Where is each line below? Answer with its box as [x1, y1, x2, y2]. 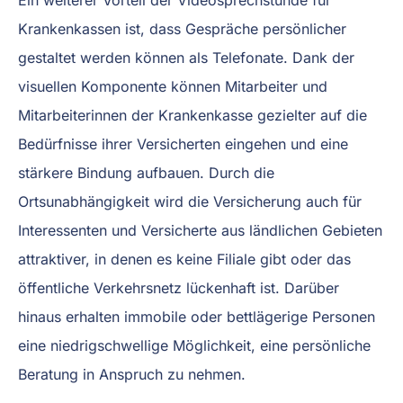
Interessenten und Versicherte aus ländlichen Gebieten [18, 220, 382, 239]
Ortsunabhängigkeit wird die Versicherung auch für [18, 192, 362, 210]
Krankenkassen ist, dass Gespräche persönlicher [18, 19, 346, 38]
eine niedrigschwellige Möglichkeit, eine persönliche [18, 336, 371, 354]
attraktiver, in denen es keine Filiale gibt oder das [18, 249, 351, 268]
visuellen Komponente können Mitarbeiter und [18, 76, 327, 95]
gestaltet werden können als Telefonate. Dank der [18, 48, 354, 67]
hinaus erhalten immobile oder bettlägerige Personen [18, 307, 375, 326]
